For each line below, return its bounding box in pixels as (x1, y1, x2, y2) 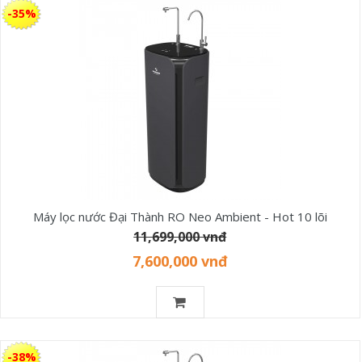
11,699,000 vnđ (133, 227, 227, 246)
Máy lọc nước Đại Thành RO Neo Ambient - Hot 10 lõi (32, 208, 327, 225)
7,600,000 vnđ (132, 250, 228, 271)
